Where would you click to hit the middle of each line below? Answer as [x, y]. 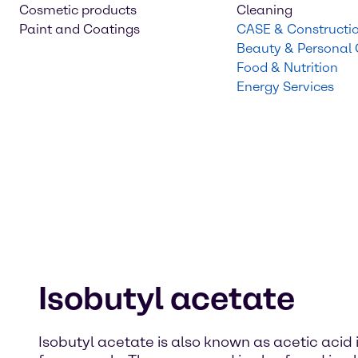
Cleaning [265, 10]
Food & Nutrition [287, 68]
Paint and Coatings [80, 29]
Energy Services [285, 87]
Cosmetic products [78, 10]
